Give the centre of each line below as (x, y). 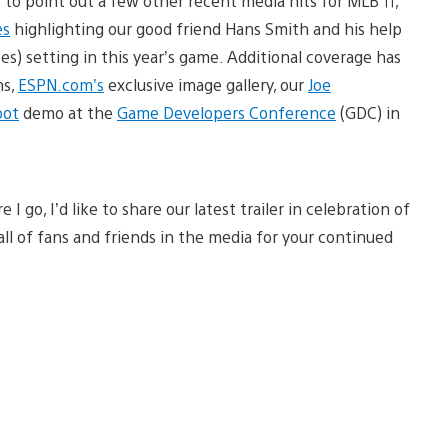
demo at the (68, 112)
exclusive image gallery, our (206, 84)
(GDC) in (368, 112)
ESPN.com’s (61, 84)
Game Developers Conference (226, 112)
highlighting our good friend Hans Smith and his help (206, 28)
